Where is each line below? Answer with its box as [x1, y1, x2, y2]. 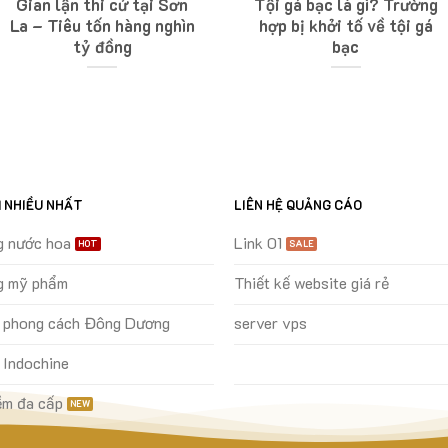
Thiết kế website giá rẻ [233, 272, 389, 294]
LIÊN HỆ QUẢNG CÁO [233, 197, 362, 214]
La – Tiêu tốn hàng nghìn [9, 15, 195, 37]
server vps [233, 312, 307, 334]
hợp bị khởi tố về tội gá [258, 15, 433, 37]
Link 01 [233, 232, 282, 254]
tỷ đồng [72, 36, 132, 58]
